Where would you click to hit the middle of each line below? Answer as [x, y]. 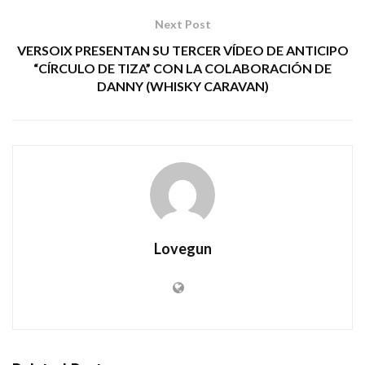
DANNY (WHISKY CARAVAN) [182, 86]
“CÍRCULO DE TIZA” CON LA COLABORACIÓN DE [182, 68]
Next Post [182, 24]
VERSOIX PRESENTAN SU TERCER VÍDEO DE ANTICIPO [182, 50]
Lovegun [182, 248]
